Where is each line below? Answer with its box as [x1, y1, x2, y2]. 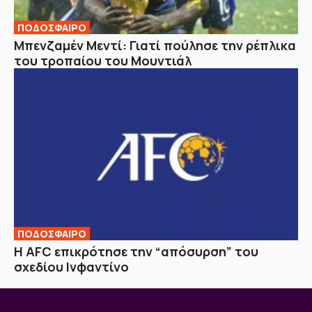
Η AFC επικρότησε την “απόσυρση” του [14, 243, 258, 260]
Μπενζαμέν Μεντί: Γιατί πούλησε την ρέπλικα [14, 36, 296, 54]
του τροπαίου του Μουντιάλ [14, 52, 192, 69]
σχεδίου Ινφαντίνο [14, 258, 129, 276]
